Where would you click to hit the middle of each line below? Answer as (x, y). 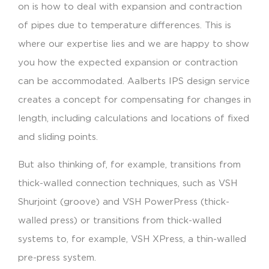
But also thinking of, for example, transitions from (129, 165)
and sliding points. (58, 138)
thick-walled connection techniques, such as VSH (128, 183)
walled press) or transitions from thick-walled (120, 220)
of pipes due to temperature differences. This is (125, 26)
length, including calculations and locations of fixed (134, 119)
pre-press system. (57, 258)
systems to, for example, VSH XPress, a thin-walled (132, 239)
